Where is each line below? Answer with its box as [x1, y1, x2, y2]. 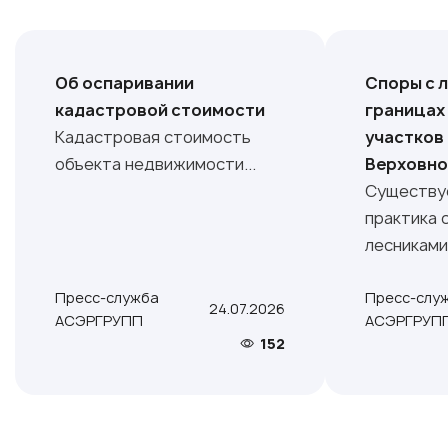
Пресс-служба [55, 287, 159, 307]
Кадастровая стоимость [55, 125, 251, 148]
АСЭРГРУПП [55, 310, 143, 330]
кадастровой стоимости [55, 98, 265, 121]
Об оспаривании [55, 71, 194, 94]
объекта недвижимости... [55, 152, 256, 175]
